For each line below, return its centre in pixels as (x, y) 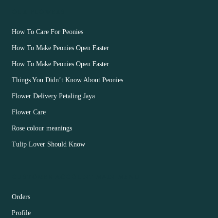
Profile (21, 213)
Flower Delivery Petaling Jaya (53, 96)
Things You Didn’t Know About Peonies (67, 80)
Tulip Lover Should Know (48, 144)
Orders (21, 197)
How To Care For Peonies (47, 32)
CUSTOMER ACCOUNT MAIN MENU (76, 177)
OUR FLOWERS (39, 12)
